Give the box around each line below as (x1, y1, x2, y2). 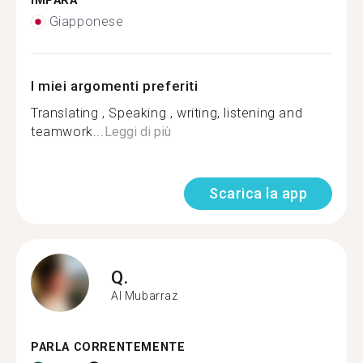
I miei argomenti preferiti (31, 78, 199, 94)
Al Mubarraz (111, 288, 178, 302)
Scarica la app (209, 185, 307, 202)
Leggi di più (104, 124, 171, 139)
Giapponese (49, 14, 124, 29)
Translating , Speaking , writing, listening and (31, 105, 303, 121)
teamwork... (31, 124, 105, 139)
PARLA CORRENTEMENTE (31, 340, 186, 354)
